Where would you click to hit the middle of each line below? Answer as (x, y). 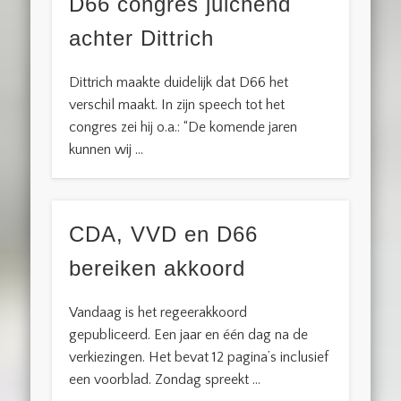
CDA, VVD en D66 (164, 235)
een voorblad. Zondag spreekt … (165, 380)
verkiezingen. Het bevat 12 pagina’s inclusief (199, 358)
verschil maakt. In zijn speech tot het (177, 104)
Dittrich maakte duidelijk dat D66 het (179, 82)
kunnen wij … (107, 149)
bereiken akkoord (158, 269)
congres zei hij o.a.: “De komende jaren (183, 127)
